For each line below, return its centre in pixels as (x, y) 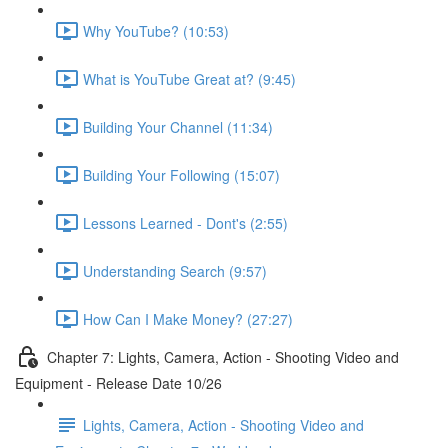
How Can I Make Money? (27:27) (188, 318)
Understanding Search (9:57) (175, 270)
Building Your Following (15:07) (181, 174)
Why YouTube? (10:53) (156, 30)
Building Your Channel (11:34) (178, 126)
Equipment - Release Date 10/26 (118, 383)
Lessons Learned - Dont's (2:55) (185, 222)
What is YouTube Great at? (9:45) (189, 78)
